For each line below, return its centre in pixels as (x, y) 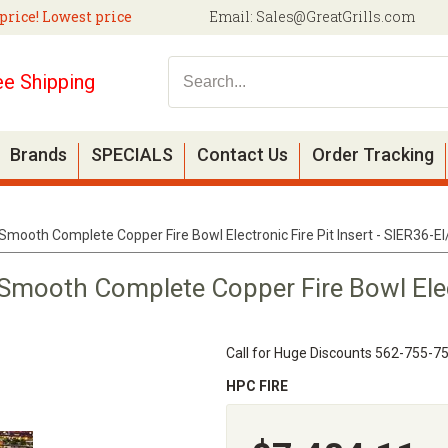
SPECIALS (132, 154)
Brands (38, 154)
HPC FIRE (256, 386)
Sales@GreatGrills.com (335, 16)
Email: (232, 16)
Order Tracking (373, 154)
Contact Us (242, 154)
